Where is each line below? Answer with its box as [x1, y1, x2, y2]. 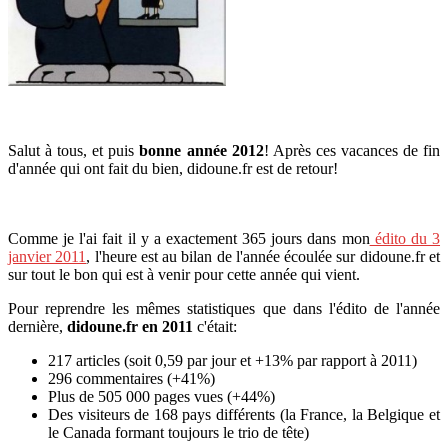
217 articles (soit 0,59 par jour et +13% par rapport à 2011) [48, 351, 417, 369]
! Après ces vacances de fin [263, 141, 441, 159]
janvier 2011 [8, 247, 87, 265]
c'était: [193, 317, 237, 335]
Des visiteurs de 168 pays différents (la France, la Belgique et [48, 405, 440, 423]
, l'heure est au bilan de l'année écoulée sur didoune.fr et [86, 247, 441, 265]
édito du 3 [369, 229, 441, 247]
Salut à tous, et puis [8, 141, 140, 159]
